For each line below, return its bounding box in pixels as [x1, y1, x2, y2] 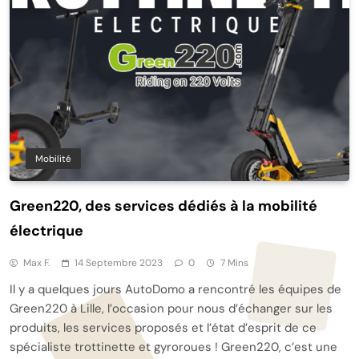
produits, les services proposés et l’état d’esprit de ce [10, 320, 317, 337]
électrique [10, 221, 83, 241]
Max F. [23, 256, 50, 270]
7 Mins [220, 256, 248, 270]
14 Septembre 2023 [75, 256, 163, 270]
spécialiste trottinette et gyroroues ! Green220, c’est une [10, 339, 337, 356]
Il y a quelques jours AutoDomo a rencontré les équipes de [10, 281, 341, 298]
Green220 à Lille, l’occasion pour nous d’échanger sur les [10, 301, 333, 317]
